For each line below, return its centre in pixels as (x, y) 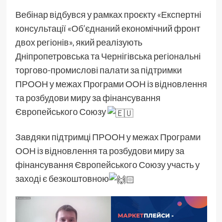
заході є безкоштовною (62, 178)
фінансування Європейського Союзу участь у (107, 164)
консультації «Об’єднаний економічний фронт (108, 28)
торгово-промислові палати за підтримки (98, 70)
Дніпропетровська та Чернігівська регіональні (108, 56)
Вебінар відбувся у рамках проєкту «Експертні (108, 15)
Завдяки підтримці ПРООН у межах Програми (108, 137)
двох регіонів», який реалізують (79, 42)
